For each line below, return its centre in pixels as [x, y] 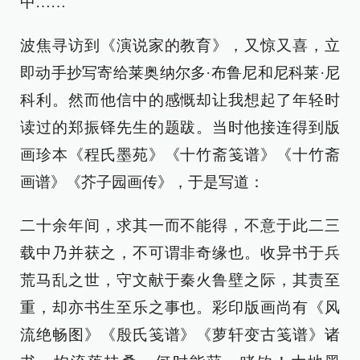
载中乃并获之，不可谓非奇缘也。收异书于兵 [180, 253]
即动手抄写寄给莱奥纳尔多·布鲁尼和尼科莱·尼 [180, 73]
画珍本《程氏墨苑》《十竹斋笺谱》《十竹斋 [180, 155]
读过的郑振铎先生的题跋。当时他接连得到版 [180, 127]
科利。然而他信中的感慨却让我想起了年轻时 [180, 100]
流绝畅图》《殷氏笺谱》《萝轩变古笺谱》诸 [180, 335]
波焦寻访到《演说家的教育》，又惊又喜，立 [180, 45]
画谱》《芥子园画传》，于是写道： [142, 182]
